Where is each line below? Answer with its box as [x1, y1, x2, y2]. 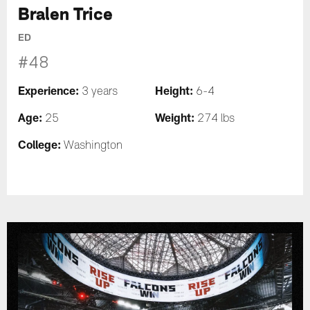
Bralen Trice [18, 3, 113, 24]
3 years [82, 87, 118, 99]
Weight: [155, 111, 194, 125]
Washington [61, 141, 123, 153]
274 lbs [194, 114, 235, 126]
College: [18, 138, 62, 152]
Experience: [18, 84, 82, 98]
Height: [155, 84, 193, 98]
